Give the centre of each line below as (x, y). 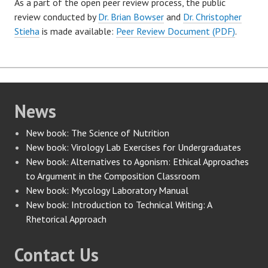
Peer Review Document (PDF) (176, 31)
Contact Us (57, 254)
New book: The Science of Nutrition (98, 133)
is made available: (78, 31)
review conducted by (56, 16)
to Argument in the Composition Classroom (113, 176)
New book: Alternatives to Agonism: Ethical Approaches (138, 161)
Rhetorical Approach (66, 219)
